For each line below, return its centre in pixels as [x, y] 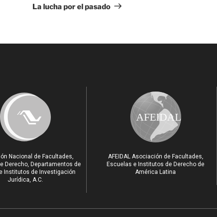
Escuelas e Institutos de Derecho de [156, 164]
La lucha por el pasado [71, 7]
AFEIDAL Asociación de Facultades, [155, 156]
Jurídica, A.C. [25, 179]
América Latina [156, 172]
